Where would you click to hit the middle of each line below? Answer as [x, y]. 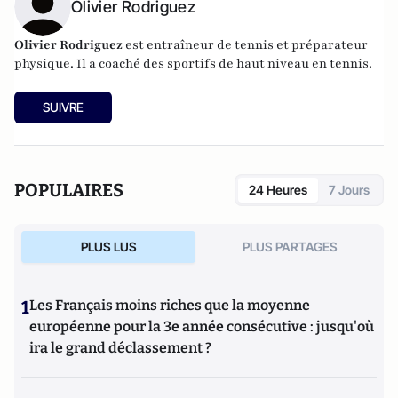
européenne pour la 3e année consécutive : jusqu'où [202, 326]
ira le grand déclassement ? [120, 348]
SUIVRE [63, 107]
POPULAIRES [69, 190]
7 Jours [349, 190]
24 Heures [278, 190]
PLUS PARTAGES [290, 247]
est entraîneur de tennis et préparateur [247, 45]
